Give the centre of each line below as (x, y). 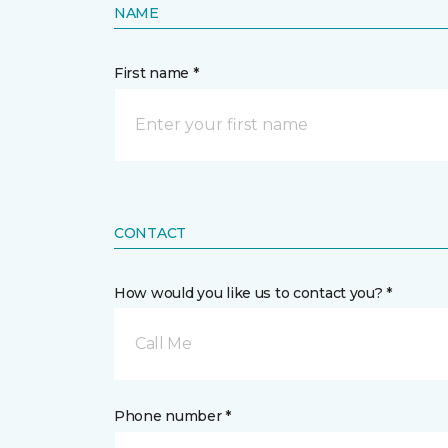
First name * (156, 73)
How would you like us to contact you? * (253, 293)
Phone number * (173, 416)
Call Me (163, 343)
